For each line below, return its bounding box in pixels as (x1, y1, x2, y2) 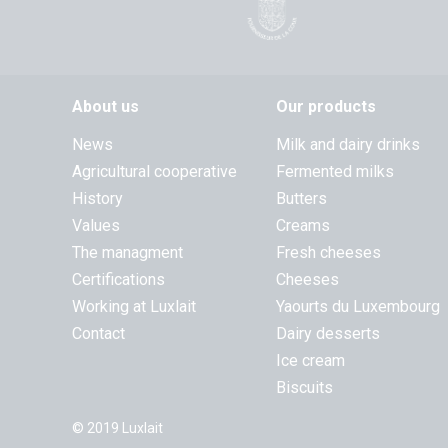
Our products (276, 97, 376, 116)
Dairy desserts (276, 324, 380, 343)
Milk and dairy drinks (276, 135, 420, 154)
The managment (72, 243, 183, 262)
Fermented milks (276, 162, 394, 181)
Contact (72, 324, 125, 343)
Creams (276, 216, 330, 235)
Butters (276, 189, 327, 208)
